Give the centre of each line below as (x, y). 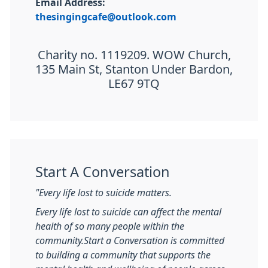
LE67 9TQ (134, 84)
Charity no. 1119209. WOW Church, (134, 55)
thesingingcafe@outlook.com (106, 17)
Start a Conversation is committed (154, 240)
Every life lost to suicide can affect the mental (128, 212)
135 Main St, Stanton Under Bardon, (134, 69)
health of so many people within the (110, 226)
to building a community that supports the (123, 255)
